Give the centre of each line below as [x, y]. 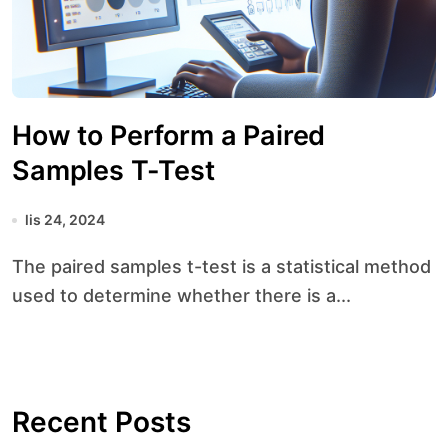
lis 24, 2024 [65, 219]
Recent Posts [101, 422]
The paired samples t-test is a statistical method [18, 266]
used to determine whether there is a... [181, 295]
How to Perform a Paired [169, 135]
